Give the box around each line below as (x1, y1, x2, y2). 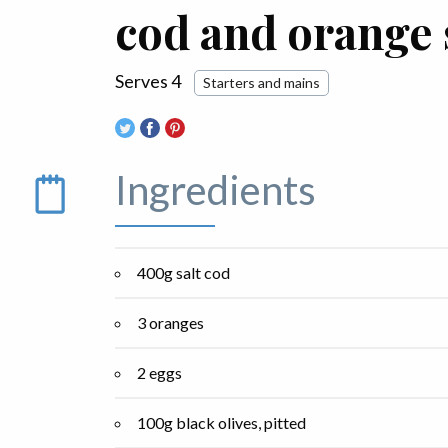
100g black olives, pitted (137, 413, 306, 433)
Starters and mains (203, 74, 320, 91)
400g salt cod (137, 263, 230, 283)
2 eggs (137, 363, 182, 383)
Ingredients (115, 166, 316, 215)
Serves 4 (115, 70, 184, 92)
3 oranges (137, 313, 204, 333)
